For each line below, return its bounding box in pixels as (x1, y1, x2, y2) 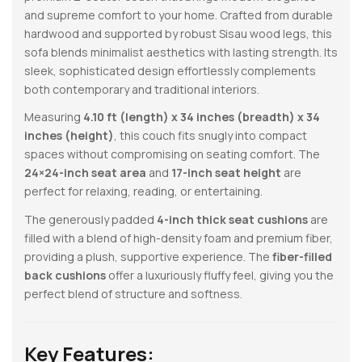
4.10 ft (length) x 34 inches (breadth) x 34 (83, 109, 320, 125)
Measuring (24, 109, 83, 125)
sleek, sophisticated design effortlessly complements (24, 62, 316, 78)
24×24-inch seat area (24, 165, 146, 181)
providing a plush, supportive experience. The (24, 248, 272, 264)
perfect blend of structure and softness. (24, 285, 242, 301)
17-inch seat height (171, 165, 281, 181)
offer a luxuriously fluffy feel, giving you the (106, 267, 334, 283)
